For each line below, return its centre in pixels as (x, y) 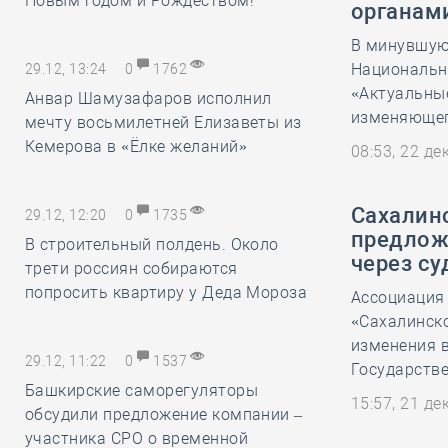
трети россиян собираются (131, 268)
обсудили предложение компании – (164, 414)
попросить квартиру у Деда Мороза (166, 292)
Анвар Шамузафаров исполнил (148, 98)
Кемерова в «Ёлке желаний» (136, 146)
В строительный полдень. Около (152, 244)
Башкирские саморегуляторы (141, 390)
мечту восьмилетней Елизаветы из (163, 122)
